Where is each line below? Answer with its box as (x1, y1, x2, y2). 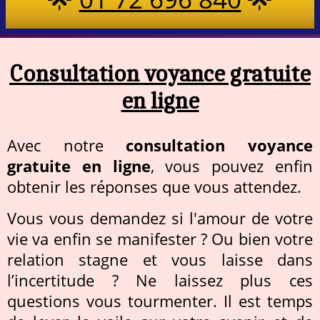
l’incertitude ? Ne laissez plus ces (7, 269, 313, 291)
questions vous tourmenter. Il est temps (7, 290, 313, 311)
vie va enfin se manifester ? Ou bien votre (7, 228, 313, 249)
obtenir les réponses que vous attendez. (7, 176, 301, 197)
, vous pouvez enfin (150, 155, 314, 176)
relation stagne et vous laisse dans (7, 249, 313, 270)
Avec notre (7, 134, 126, 156)
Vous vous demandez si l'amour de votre (7, 207, 313, 229)
